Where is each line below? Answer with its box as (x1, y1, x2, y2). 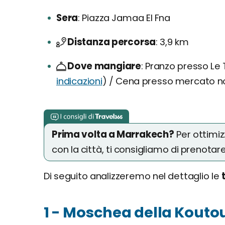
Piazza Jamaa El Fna (80, 12, 171, 24)
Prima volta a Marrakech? (52, 128, 174, 141)
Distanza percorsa (67, 36, 156, 48)
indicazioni (56, 75, 102, 87)
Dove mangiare (67, 60, 141, 72)
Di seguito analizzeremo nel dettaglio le (44, 170, 221, 182)
